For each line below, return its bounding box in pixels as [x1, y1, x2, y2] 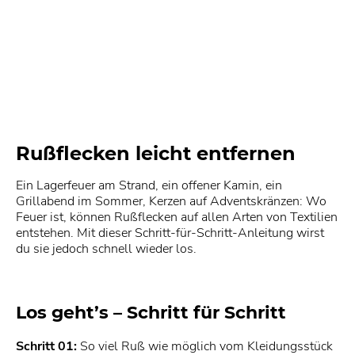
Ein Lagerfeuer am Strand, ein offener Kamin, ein [16, 177, 282, 195]
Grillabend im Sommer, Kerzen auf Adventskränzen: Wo [16, 193, 326, 211]
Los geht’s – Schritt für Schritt [16, 302, 286, 324]
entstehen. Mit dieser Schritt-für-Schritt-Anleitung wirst [16, 224, 324, 242]
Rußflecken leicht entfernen [16, 142, 296, 166]
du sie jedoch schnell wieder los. [16, 240, 197, 258]
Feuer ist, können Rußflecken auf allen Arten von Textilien [16, 208, 338, 227]
